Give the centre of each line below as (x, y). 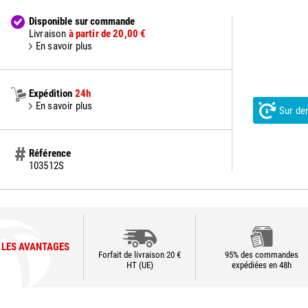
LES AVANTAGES (35, 247)
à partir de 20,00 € (107, 34)
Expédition (51, 93)
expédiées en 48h (261, 265)
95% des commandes (261, 255)
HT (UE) (140, 265)
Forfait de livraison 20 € (140, 255)
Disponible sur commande (82, 21)
